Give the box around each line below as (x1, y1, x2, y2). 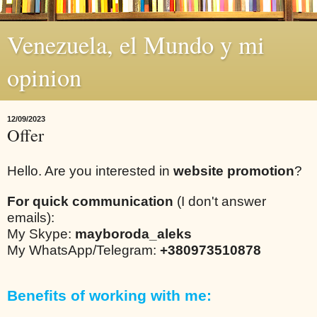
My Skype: (7, 226, 75, 241)
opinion (7, 61, 81, 93)
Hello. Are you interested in (7, 163, 173, 178)
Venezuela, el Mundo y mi (7, 28, 265, 61)
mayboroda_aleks (75, 226, 192, 241)
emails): (7, 209, 54, 225)
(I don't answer (173, 193, 266, 209)
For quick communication (7, 193, 173, 209)
